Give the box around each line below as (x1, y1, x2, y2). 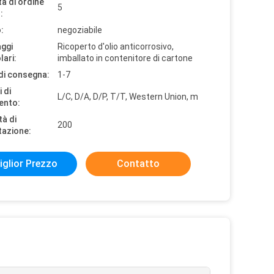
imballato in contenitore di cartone (57, 53, 193, 63)
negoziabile (57, 25, 102, 35)
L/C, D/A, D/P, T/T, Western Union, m (57, 92, 198, 102)
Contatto (117, 158, 160, 169)
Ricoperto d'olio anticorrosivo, (57, 42, 174, 51)
